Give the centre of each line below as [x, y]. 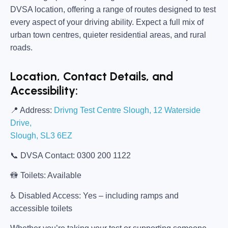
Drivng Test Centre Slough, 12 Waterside [127, 110]
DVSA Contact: [48, 155]
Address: [35, 110]
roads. [21, 48]
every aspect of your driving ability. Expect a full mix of [107, 22]
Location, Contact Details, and [92, 77]
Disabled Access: [50, 195]
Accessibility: [44, 91]
